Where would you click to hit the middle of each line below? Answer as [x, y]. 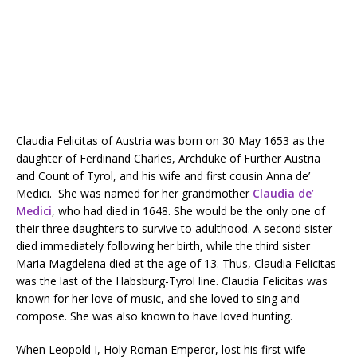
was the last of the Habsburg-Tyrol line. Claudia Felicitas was [172, 280]
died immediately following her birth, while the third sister [163, 245]
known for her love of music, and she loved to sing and [158, 298]
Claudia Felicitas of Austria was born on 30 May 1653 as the [170, 140]
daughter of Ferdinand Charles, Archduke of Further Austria [168, 158]
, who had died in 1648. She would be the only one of [188, 210]
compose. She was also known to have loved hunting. [154, 316]
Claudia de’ [283, 193]
